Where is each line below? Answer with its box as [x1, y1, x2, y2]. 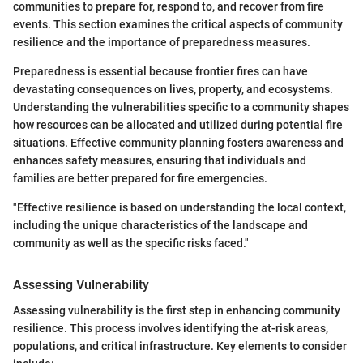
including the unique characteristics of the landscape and [13, 218, 308, 232]
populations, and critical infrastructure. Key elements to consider [13, 339, 347, 352]
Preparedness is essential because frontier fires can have [13, 64, 308, 78]
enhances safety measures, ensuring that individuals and [13, 153, 306, 167]
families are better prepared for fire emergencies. [13, 171, 267, 185]
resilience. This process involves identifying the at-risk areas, [13, 321, 328, 335]
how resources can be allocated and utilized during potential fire [13, 117, 343, 131]
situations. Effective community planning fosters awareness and [13, 135, 344, 149]
